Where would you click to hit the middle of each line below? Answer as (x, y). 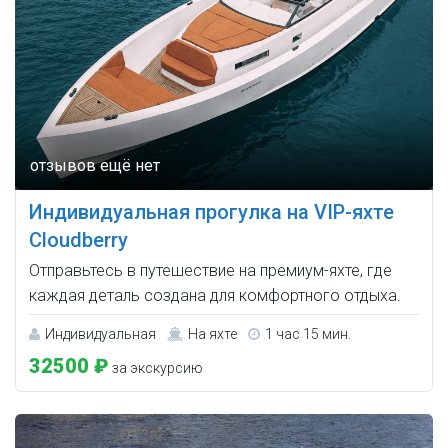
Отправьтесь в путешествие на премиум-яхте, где (210, 270)
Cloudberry (78, 239)
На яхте (212, 333)
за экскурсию (156, 367)
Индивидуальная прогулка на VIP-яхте (211, 211)
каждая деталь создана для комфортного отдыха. (215, 295)
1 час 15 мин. (308, 333)
